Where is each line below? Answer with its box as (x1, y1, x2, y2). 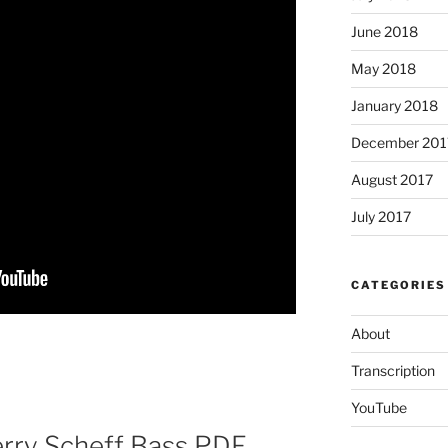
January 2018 (350, 96, 438, 114)
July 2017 (350, 207, 411, 225)
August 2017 (350, 170, 433, 188)
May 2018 (350, 59, 416, 77)
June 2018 (350, 22, 418, 40)
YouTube (350, 398, 407, 416)
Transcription (350, 361, 435, 379)
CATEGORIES (350, 277, 446, 292)
